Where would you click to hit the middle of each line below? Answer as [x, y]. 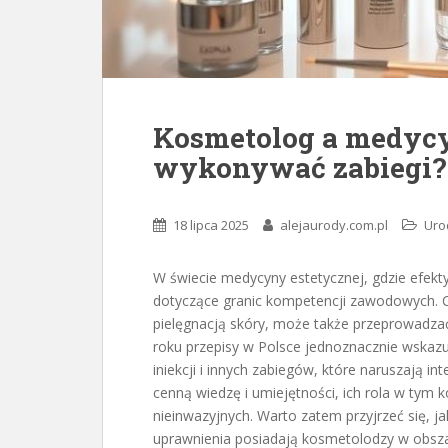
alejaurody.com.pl [334, 225]
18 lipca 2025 [211, 225]
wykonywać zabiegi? [299, 167]
